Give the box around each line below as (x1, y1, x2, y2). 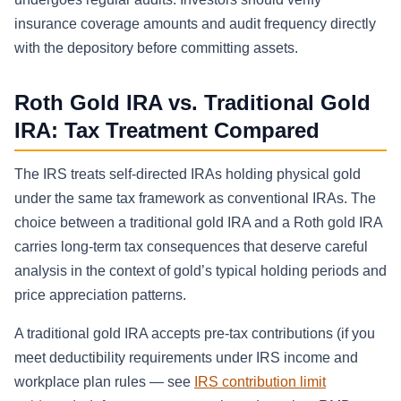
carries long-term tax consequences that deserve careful (14, 239, 368, 255)
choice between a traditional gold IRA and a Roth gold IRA (14, 215, 382, 231)
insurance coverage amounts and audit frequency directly (14, 15, 376, 31)
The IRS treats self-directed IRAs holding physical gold (14, 166, 361, 183)
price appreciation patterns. (14, 287, 186, 303)
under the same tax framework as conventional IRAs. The (14, 191, 376, 207)
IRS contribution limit (194, 374, 326, 390)
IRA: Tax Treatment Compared (14, 117, 320, 142)
